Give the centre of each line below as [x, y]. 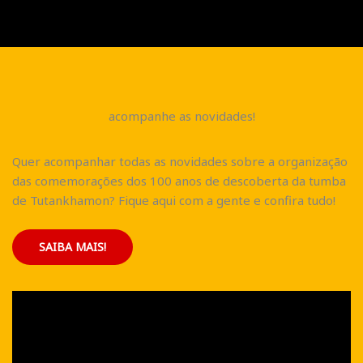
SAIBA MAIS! [73, 246]
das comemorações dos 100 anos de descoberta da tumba [179, 180]
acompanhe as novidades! [181, 115]
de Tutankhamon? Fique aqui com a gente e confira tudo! [174, 200]
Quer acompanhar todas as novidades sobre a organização [180, 161]
